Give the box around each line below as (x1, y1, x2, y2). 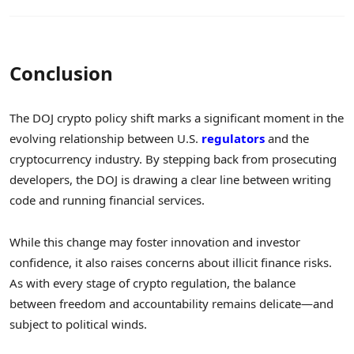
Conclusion (9, 60, 113, 87)
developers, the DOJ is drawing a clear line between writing (9, 171, 331, 188)
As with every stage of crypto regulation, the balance (9, 274, 296, 291)
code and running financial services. (9, 192, 205, 209)
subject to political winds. (9, 315, 147, 332)
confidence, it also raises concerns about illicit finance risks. (9, 254, 332, 270)
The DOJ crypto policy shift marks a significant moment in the (9, 110, 344, 126)
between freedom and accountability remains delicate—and (9, 295, 333, 311)
